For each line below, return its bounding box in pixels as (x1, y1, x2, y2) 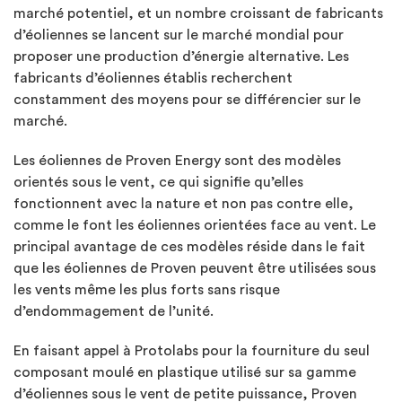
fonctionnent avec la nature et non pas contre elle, (13, 196, 354, 211)
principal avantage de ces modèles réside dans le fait (13, 239, 365, 254)
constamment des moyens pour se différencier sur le (13, 92, 361, 107)
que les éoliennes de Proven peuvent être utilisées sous (13, 260, 376, 275)
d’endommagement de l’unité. (13, 303, 214, 319)
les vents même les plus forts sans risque (13, 282, 280, 297)
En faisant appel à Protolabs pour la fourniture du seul (13, 343, 370, 358)
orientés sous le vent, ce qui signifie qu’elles (13, 174, 303, 189)
